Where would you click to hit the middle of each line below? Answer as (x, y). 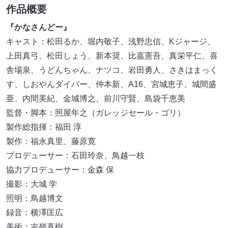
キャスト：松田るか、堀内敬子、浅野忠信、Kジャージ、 (111, 41)
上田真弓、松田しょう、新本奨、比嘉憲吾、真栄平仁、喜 (112, 55)
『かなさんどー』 (39, 27)
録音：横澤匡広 (39, 212)
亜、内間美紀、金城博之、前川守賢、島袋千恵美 (96, 98)
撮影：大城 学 (36, 184)
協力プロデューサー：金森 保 (64, 169)
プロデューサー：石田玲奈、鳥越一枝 (79, 155)
